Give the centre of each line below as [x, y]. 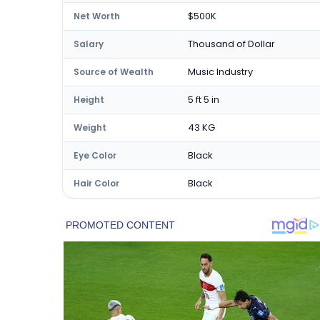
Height [89, 100]
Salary [89, 44]
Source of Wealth [114, 72]
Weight [90, 127]
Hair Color [96, 183]
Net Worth [97, 16]
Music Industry [220, 72]
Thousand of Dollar [231, 44]
